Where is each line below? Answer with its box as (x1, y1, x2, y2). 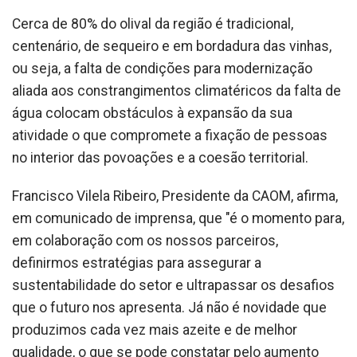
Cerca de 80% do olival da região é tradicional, (12, 16, 293, 33)
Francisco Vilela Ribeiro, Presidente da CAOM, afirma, (12, 188, 338, 205)
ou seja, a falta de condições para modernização (12, 61, 312, 77)
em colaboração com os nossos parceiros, (12, 233, 278, 249)
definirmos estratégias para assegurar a (12, 255, 261, 272)
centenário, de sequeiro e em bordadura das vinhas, (12, 38, 331, 55)
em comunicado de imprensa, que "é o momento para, (12, 210, 344, 227)
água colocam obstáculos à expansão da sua (12, 105, 292, 122)
